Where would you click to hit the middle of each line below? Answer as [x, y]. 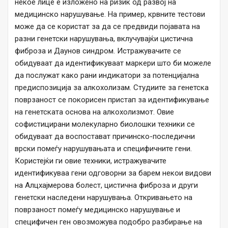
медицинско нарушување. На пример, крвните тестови [110, 15]
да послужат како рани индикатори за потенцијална [107, 76]
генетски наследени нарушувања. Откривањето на [104, 198]
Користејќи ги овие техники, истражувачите [91, 161]
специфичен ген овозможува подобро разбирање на [108, 222]
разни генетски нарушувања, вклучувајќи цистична [104, 39]
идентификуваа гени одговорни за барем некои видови [113, 173]
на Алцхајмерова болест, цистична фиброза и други [106, 186]
